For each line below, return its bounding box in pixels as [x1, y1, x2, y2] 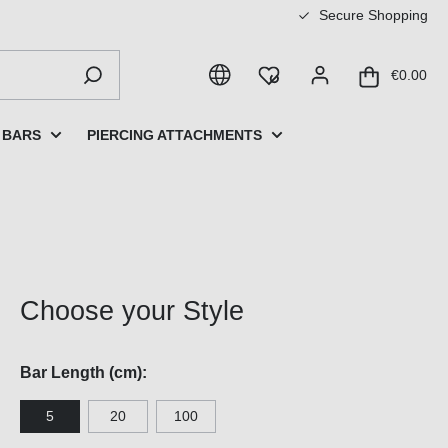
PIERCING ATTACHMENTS [87, 126, 262, 143]
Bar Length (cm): [20, 364, 147, 382]
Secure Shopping [315, 7, 428, 23]
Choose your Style [20, 296, 244, 327]
